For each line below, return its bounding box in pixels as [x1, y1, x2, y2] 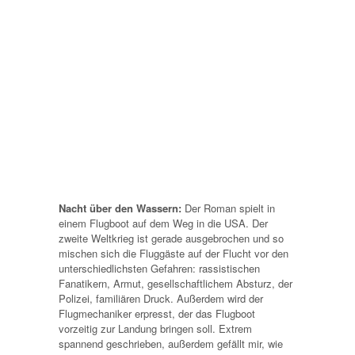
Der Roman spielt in [185, 200, 275, 216]
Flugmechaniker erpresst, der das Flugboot [59, 305, 255, 321]
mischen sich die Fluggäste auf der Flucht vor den [59, 245, 288, 261]
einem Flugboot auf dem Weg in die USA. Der [59, 215, 268, 231]
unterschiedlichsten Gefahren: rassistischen [59, 260, 260, 276]
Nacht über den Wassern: [59, 200, 185, 216]
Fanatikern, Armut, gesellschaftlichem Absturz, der [59, 275, 292, 291]
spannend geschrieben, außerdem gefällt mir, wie [59, 335, 283, 351]
